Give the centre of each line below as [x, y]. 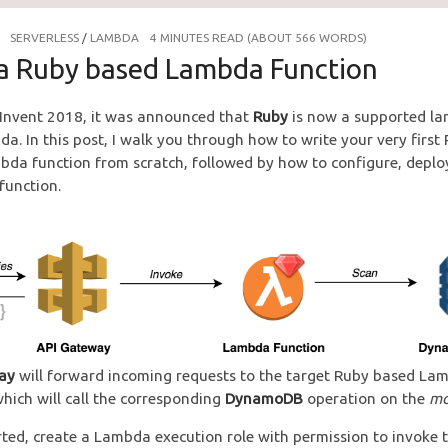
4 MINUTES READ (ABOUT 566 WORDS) [258, 38]
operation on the [365, 398]
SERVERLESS [45, 38]
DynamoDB [263, 398]
